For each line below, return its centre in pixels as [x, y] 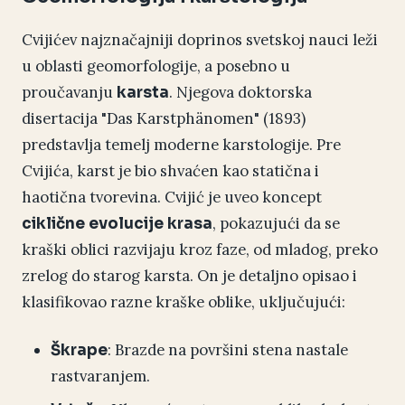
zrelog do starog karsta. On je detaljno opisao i [189, 276]
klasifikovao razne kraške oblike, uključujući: [184, 302]
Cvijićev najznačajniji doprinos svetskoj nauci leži [200, 40]
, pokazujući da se [276, 224]
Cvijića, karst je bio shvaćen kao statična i [170, 171]
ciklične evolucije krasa [117, 224]
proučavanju [69, 93]
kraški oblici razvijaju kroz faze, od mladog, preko [200, 250]
